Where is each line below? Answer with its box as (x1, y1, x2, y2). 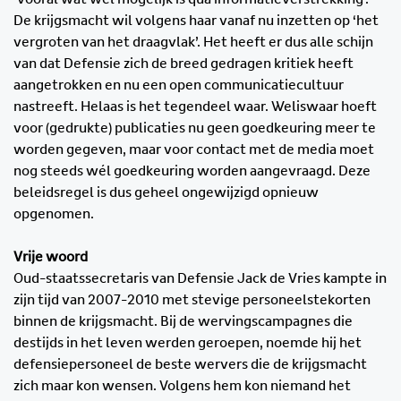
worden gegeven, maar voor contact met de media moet (13, 142, 374, 158)
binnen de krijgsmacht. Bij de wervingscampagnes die (13, 314, 353, 329)
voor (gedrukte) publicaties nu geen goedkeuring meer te (13, 121, 376, 136)
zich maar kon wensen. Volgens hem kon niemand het (13, 379, 351, 394)
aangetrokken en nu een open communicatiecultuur (13, 78, 344, 93)
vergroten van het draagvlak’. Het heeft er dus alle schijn (13, 35, 373, 50)
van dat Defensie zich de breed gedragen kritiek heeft (13, 56, 354, 72)
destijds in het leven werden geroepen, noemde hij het (13, 336, 362, 351)
